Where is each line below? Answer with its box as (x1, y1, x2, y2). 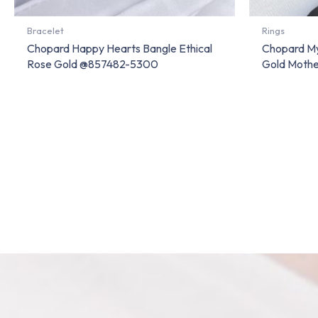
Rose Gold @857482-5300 (27, 56, 158, 71)
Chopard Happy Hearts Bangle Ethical (27, 40, 212, 55)
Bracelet (27, 24, 64, 36)
